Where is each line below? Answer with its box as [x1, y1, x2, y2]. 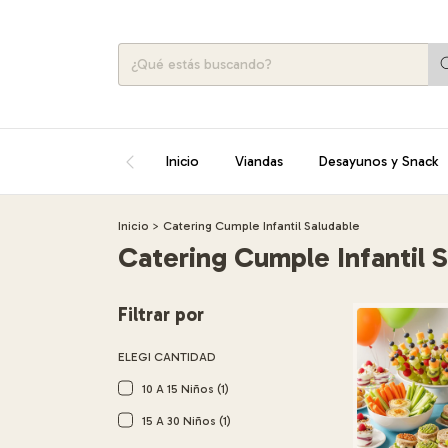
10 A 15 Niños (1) [142, 382, 229, 396]
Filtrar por [118, 303, 204, 326]
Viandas [235, 153, 283, 170]
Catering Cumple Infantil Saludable [163, 219, 360, 233]
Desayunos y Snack [319, 153, 438, 170]
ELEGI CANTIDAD [118, 350, 216, 364]
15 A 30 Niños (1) [142, 414, 231, 428]
